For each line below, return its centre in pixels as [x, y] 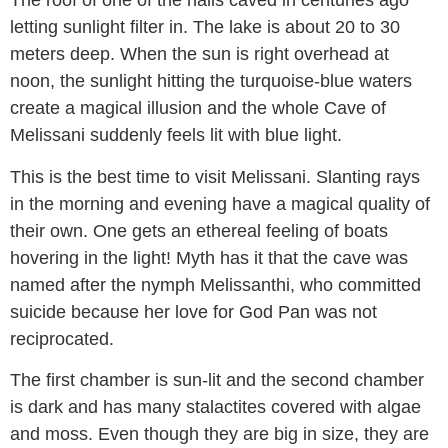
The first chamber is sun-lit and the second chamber [217, 380]
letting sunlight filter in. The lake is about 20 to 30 [205, 27]
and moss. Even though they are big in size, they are [219, 434]
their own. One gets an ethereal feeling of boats [199, 230]
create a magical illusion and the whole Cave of [198, 108]
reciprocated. [62, 338]
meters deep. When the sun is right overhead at [199, 54]
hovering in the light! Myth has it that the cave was [209, 257]
